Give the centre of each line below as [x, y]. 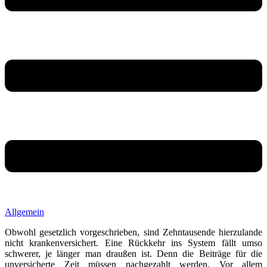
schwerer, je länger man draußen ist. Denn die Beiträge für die [133, 253]
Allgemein [24, 212]
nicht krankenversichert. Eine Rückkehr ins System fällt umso [133, 243]
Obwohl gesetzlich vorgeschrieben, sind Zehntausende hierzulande [133, 232]
